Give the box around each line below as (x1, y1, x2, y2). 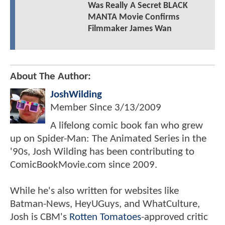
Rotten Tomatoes (69, 212, 141, 223)
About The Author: (10, 71, 91, 82)
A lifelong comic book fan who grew (50, 121, 203, 132)
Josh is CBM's (10, 212, 69, 223)
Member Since (50, 102, 115, 114)
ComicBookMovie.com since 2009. (10, 160, 157, 171)
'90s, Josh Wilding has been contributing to (10, 147, 194, 158)
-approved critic (141, 212, 208, 223)
